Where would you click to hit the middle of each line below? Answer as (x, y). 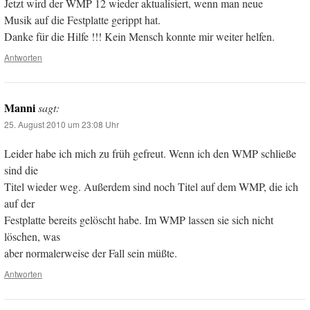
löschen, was (32, 237)
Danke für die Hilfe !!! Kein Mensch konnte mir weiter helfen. (139, 37)
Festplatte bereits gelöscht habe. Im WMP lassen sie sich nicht (139, 220)
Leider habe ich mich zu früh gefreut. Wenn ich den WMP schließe (150, 154)
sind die (21, 170)
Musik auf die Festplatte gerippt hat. (82, 20)
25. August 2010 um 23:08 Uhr (62, 125)
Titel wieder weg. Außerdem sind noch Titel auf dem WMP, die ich (151, 187)
